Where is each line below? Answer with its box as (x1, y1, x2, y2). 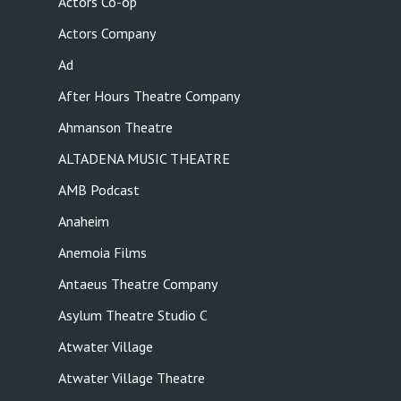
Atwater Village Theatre (57, 369, 205, 388)
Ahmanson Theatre (57, 118, 173, 137)
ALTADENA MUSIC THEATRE (57, 149, 230, 168)
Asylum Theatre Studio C (57, 306, 208, 325)
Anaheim (57, 212, 109, 231)
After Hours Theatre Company (57, 87, 240, 106)
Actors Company (57, 24, 156, 43)
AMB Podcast (57, 181, 140, 200)
